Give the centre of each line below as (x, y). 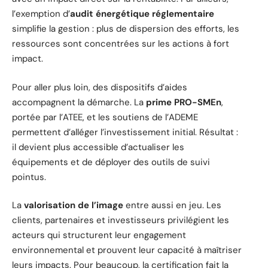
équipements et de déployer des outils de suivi (111, 162)
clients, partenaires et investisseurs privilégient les (121, 220)
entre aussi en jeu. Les (172, 205)
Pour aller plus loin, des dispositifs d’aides (100, 87)
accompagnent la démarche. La (79, 102)
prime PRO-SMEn (184, 102)
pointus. (29, 177)
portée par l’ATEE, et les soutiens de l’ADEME (105, 117)
